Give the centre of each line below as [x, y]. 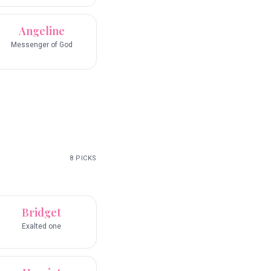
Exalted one [41, 227]
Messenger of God [41, 45]
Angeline [41, 31]
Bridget [41, 213]
